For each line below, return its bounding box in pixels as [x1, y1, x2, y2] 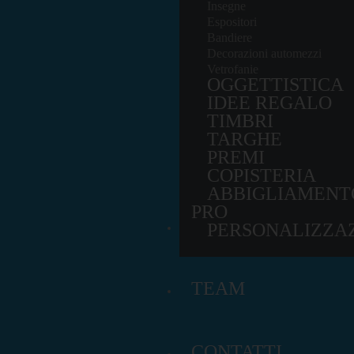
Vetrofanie [207, 62, 258, 76]
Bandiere [207, 31, 252, 44]
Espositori [207, 15, 257, 28]
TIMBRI [207, 111, 273, 131]
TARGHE [207, 129, 282, 149]
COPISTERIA [207, 165, 316, 186]
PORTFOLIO [191, 215, 294, 235]
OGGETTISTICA [207, 74, 344, 95]
